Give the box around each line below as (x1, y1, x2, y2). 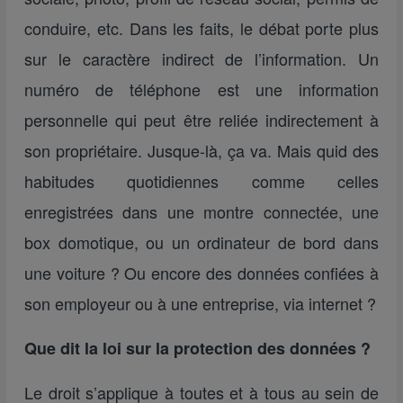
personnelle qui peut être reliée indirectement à (24, 108, 379, 131)
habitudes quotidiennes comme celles (24, 169, 379, 193)
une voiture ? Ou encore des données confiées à (24, 261, 379, 284)
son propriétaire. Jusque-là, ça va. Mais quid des (24, 139, 379, 162)
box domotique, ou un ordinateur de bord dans (24, 230, 379, 254)
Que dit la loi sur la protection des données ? (24, 336, 371, 360)
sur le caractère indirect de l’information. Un (24, 47, 379, 70)
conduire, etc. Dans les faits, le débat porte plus (24, 16, 379, 40)
